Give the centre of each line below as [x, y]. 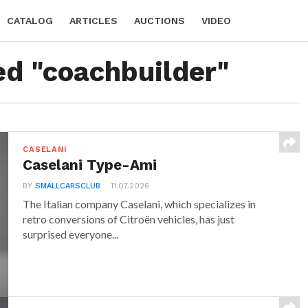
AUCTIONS [159, 21]
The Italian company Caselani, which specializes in [140, 204]
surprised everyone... [71, 234]
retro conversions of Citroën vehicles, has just [129, 219]
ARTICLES [93, 21]
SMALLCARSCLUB [68, 186]
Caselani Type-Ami [90, 165]
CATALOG [30, 21]
